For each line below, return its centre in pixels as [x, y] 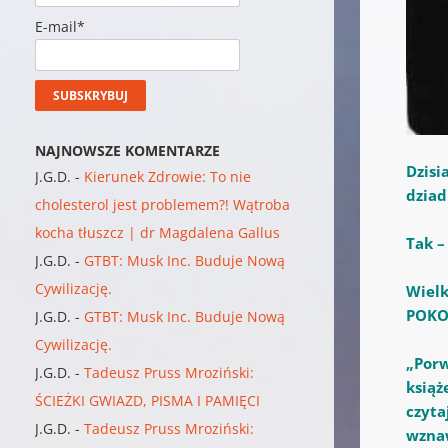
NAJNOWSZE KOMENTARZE [128, 150]
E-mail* [60, 27]
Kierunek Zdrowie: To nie [168, 176]
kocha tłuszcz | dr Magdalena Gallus [158, 232]
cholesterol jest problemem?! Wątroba [163, 204]
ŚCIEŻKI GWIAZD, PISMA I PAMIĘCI [148, 400]
